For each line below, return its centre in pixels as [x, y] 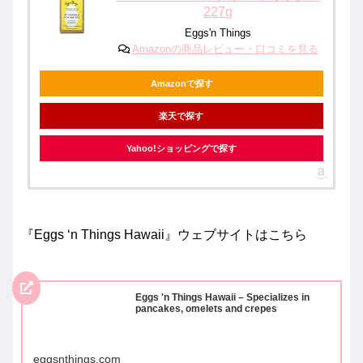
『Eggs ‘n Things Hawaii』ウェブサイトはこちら [164, 235]
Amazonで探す [181, 84]
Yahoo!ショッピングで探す [181, 149]
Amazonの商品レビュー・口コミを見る [225, 49]
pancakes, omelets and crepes [206, 308]
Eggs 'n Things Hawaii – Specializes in [222, 297]
